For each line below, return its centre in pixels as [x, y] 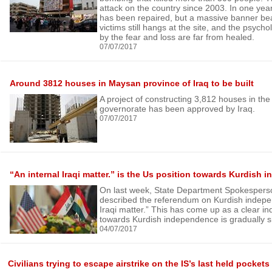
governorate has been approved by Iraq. [177, 109]
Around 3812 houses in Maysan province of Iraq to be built [132, 83]
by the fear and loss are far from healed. [177, 37]
